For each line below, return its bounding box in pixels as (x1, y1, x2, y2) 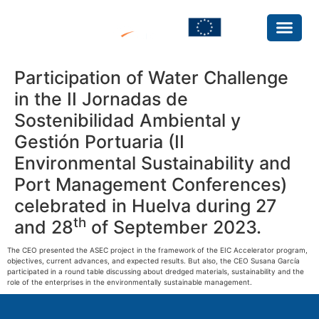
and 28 (14, 216, 73, 238)
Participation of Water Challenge (14, 67, 288, 88)
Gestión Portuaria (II (14, 131, 184, 152)
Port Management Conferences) (14, 174, 287, 195)
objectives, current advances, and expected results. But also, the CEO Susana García (7, 256, 300, 265)
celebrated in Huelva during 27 (14, 195, 276, 216)
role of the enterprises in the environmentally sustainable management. (7, 278, 252, 286)
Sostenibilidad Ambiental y (14, 110, 241, 131)
